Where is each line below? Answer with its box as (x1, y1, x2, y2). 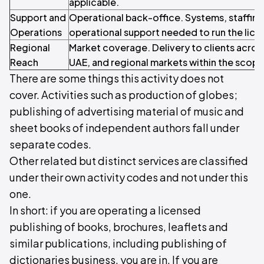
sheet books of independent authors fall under (9, 121, 239, 135)
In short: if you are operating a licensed (9, 203, 201, 217)
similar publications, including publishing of (9, 236, 227, 250)
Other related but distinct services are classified (9, 154, 248, 168)
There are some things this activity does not (9, 71, 224, 85)
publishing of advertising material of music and (9, 104, 244, 118)
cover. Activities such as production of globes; (9, 88, 237, 102)
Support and (10, 11, 66, 24)
